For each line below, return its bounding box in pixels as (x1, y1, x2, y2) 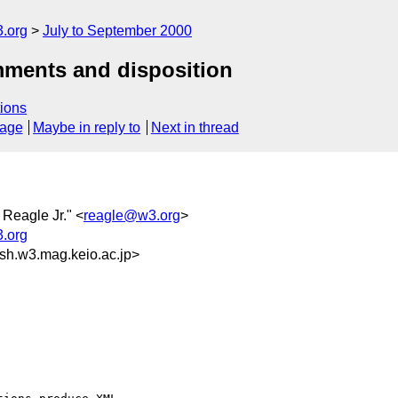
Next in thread (150, 120, 239, 136)
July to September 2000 (43, 23, 192, 38)
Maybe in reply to (33, 120, 141, 136)
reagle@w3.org (84, 207, 180, 223)
